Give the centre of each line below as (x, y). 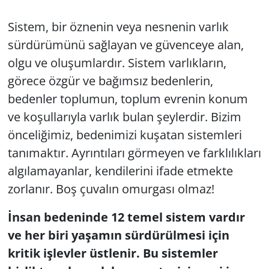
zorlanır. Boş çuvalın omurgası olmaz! (111, 189)
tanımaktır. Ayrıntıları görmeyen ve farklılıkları (134, 153)
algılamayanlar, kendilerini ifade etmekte (120, 171)
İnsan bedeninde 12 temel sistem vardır (126, 217)
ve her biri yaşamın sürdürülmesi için (118, 235)
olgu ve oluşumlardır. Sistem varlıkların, (117, 62)
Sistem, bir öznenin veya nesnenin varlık (118, 26)
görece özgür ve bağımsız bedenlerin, (110, 80)
